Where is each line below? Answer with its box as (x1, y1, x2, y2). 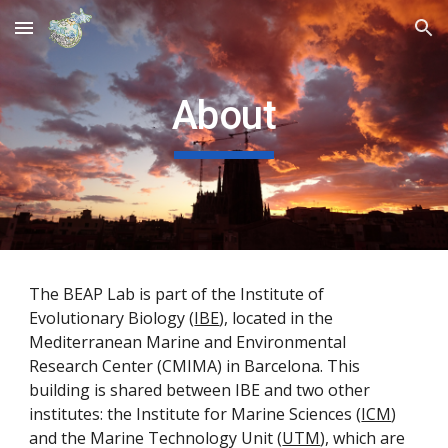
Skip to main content (16, 28, 158, 46)
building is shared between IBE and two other (29, 379, 371, 401)
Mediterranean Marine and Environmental (29, 331, 347, 353)
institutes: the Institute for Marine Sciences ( (29, 403, 362, 425)
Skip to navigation (307, 28, 432, 46)
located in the (232, 307, 334, 329)
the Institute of (211, 283, 325, 305)
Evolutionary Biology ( (29, 307, 195, 329)
